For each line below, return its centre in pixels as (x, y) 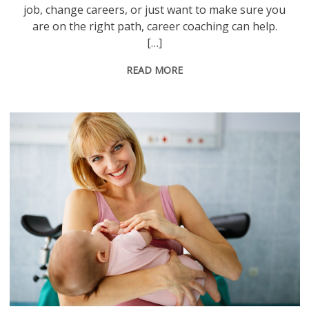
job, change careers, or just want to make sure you (155, 10)
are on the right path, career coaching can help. (154, 27)
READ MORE (155, 70)
